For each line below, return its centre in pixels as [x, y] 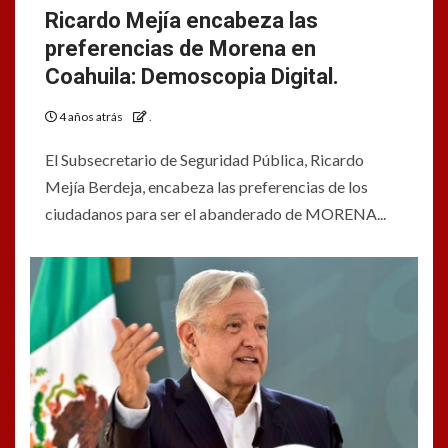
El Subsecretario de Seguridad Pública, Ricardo [204, 159]
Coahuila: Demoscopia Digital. [192, 76]
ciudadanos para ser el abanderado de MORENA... [215, 213]
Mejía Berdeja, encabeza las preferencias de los [206, 186]
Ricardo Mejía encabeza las [181, 20]
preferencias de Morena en [180, 48]
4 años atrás [91, 116]
